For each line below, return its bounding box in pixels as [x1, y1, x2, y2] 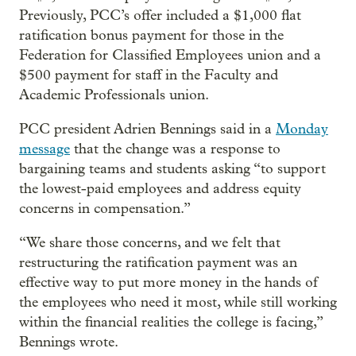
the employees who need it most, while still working [19, 293, 337, 311]
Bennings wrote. [19, 333, 118, 350]
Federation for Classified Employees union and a [19, 46, 321, 64]
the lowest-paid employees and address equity [19, 180, 301, 197]
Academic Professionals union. [19, 86, 209, 103]
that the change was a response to [70, 140, 281, 157]
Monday [276, 120, 328, 137]
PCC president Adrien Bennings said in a [19, 120, 276, 137]
